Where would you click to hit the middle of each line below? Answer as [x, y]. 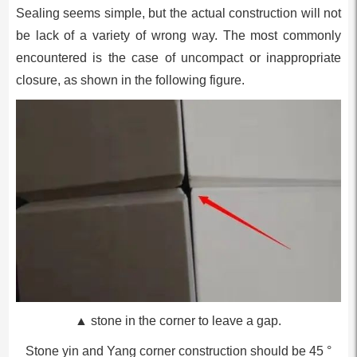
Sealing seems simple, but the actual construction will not [178, 14]
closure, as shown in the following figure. [130, 80]
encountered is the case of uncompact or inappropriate [178, 58]
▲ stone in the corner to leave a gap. [178, 320]
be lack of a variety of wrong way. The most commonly [178, 36]
